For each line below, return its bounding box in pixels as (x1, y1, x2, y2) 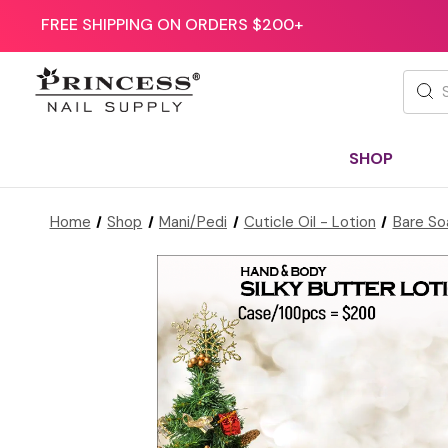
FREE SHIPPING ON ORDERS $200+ (40, 14, 303, 35)
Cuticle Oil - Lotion (243, 211, 376, 232)
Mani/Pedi (159, 211, 227, 232)
